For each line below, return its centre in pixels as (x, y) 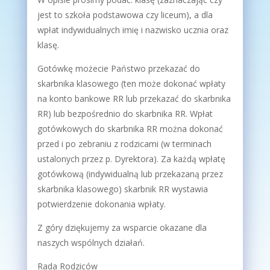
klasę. (49, 45)
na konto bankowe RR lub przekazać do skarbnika (134, 99)
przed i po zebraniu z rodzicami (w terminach (124, 144)
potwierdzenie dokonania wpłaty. (101, 204)
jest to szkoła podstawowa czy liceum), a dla (125, 15)
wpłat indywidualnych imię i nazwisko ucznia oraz (133, 30)
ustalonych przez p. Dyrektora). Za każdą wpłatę (131, 159)
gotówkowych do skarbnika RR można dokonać (130, 129)
